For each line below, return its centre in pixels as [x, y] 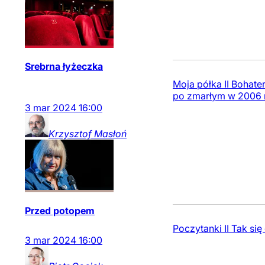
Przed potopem [60, 211]
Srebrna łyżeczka [64, 66]
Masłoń [110, 134]
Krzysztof [70, 134]
